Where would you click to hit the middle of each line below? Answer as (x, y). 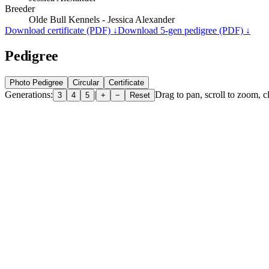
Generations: (29, 94)
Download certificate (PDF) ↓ (61, 30)
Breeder (20, 8)
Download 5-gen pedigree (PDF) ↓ (184, 30)
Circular (86, 82)
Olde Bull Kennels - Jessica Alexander (102, 19)
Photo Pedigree (36, 82)
